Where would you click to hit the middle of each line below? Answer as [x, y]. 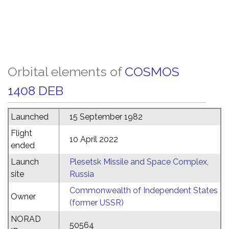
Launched [30, 117]
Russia [82, 174]
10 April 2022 [94, 139]
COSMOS [152, 72]
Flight [21, 133]
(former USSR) [97, 203]
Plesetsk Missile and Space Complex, [139, 162]
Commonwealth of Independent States [144, 190]
